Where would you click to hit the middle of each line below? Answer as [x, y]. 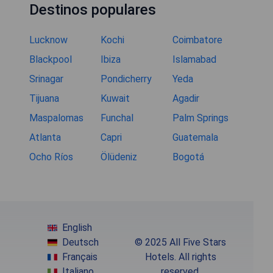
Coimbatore [197, 40]
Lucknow [48, 40]
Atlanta [45, 137]
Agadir [186, 98]
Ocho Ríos [51, 157]
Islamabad [194, 59]
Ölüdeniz [119, 157]
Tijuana [44, 98]
